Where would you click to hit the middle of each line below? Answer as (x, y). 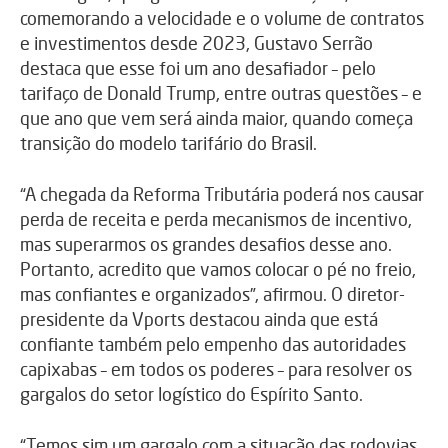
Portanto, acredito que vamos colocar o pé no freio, (218, 269)
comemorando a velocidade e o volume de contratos (222, 18)
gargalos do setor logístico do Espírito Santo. (191, 394)
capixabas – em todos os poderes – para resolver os (216, 369)
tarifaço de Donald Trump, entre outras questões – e (221, 93)
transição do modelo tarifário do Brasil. (168, 143)
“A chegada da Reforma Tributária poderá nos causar (222, 194)
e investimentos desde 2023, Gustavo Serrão (196, 43)
